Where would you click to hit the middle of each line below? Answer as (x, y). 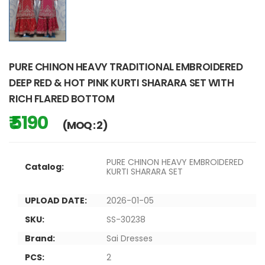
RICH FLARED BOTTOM (62, 98)
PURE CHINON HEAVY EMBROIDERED (175, 162)
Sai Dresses (130, 238)
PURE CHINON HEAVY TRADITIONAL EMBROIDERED (126, 67)
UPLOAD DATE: (56, 200)
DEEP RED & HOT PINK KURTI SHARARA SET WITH (122, 83)
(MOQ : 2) (84, 125)
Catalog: (44, 167)
